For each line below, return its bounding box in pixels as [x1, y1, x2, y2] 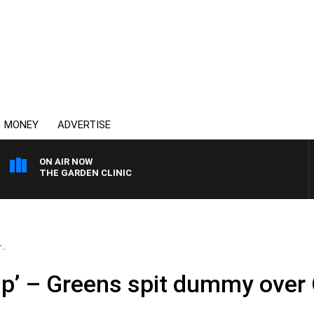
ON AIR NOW [39, 156, 93, 167]
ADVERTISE [57, 118, 111, 131]
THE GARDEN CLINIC [39, 168, 132, 178]
